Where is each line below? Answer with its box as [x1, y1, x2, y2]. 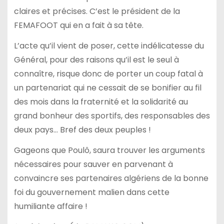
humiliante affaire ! [13, 200, 87, 212]
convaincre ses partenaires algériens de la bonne [13, 172, 208, 184]
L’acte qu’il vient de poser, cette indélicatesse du [13, 40, 204, 52]
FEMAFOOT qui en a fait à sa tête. [13, 19, 143, 31]
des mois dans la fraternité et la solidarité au [13, 96, 188, 108]
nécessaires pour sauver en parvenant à [13, 158, 173, 170]
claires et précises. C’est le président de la [13, 5, 180, 17]
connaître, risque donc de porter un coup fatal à [13, 68, 203, 80]
